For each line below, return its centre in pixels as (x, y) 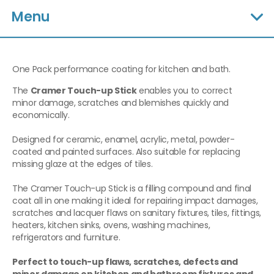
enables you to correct (184, 91)
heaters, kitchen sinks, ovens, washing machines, (111, 225)
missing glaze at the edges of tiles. (83, 164)
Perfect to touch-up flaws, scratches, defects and (125, 262)
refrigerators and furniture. (66, 238)
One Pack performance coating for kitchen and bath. (121, 69)
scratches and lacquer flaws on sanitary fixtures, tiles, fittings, (137, 213)
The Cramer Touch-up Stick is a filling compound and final (132, 189)
